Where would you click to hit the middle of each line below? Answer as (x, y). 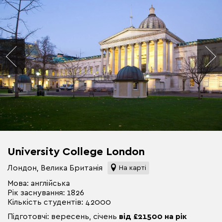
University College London (76, 151)
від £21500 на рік (153, 216)
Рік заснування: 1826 (46, 192)
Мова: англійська (39, 183)
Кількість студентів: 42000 (59, 201)
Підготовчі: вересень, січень (63, 216)
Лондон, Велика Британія (56, 168)
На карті (132, 167)
